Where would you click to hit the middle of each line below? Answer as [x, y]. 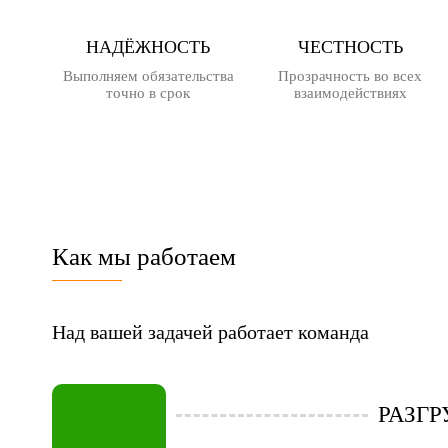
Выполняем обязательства [148, 76]
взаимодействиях [350, 93]
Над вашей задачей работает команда [210, 332]
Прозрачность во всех [350, 76]
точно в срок [148, 93]
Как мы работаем [144, 256]
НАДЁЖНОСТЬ [148, 47]
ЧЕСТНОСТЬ [350, 47]
